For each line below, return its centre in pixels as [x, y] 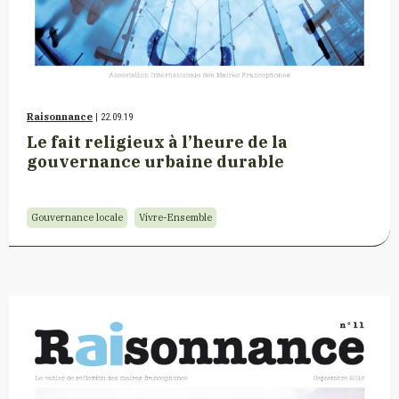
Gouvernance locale [77, 217]
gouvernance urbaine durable [155, 161]
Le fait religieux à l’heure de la [157, 141]
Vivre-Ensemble [175, 217]
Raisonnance [60, 116]
